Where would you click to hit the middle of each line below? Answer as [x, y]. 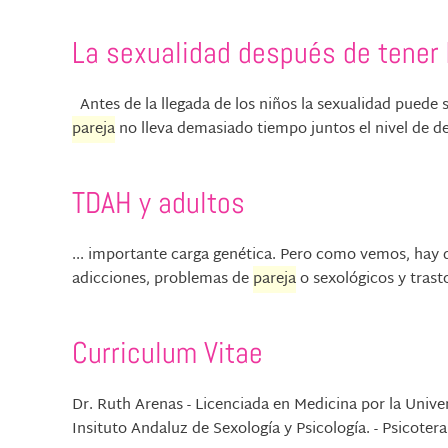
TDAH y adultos [158, 203]
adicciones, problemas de [162, 280]
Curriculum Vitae [167, 353]
